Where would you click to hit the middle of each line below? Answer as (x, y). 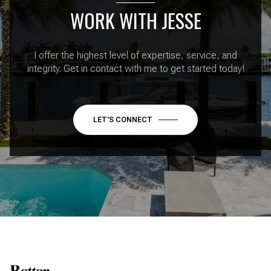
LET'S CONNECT (123, 120)
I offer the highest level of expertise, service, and (135, 56)
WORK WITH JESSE (135, 21)
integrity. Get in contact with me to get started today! (135, 69)
